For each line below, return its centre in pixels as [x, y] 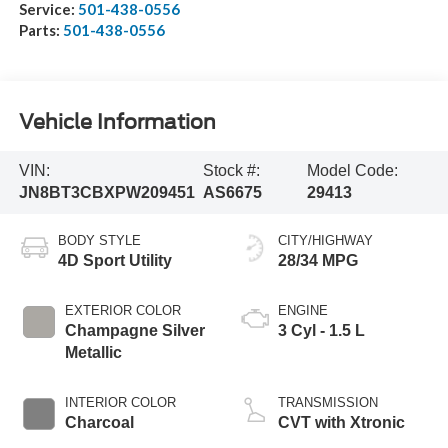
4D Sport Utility [114, 261]
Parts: [40, 30]
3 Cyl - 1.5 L [321, 331]
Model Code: [353, 171]
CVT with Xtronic [341, 423]
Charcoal [99, 423]
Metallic [93, 353]
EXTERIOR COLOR [122, 311]
